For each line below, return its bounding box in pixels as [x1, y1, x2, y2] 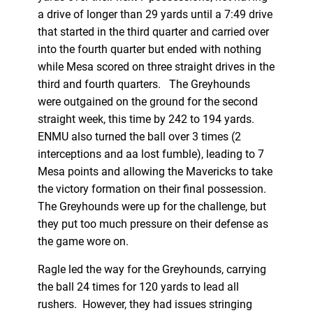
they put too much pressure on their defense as [37, 217, 268, 231]
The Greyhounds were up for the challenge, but [37, 199, 266, 213]
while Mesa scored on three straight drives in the [37, 59, 275, 73]
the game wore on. [37, 234, 131, 248]
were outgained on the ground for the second [37, 94, 258, 108]
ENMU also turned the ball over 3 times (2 [37, 129, 241, 143]
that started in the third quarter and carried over [37, 24, 269, 38]
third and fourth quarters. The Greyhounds [37, 77, 250, 91]
